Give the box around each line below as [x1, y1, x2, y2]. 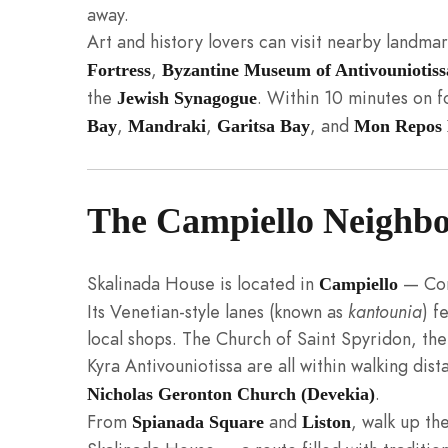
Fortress [87, 59, 151, 80]
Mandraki [128, 115, 206, 136]
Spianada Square [132, 412, 264, 433]
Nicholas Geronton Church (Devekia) [87, 384, 375, 405]
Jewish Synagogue [117, 87, 257, 108]
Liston [302, 412, 351, 433]
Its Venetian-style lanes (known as [87, 299, 348, 325]
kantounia [348, 299, 422, 325]
